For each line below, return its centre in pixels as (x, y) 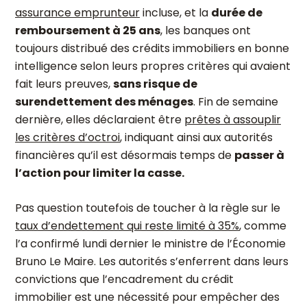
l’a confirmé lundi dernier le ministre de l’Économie (150, 244)
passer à (259, 155)
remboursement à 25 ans (88, 30)
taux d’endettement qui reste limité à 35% (127, 226)
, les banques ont (206, 30)
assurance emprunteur (77, 13)
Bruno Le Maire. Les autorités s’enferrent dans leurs (152, 261)
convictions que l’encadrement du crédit (124, 279)
